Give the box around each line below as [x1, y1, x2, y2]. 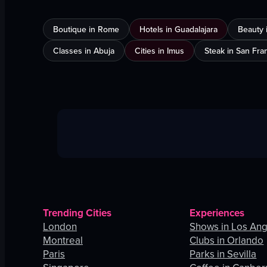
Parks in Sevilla [190, 247, 257, 262]
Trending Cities [43, 206, 111, 221]
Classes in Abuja [53, 45, 114, 57]
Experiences [190, 206, 245, 221]
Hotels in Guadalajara [139, 23, 218, 36]
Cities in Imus [135, 45, 184, 57]
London [43, 219, 77, 234]
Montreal [43, 233, 83, 248]
